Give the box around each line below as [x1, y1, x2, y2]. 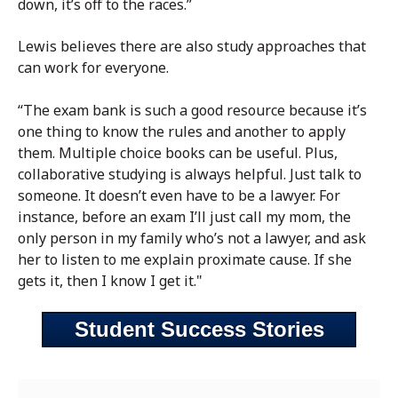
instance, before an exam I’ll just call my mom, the [18, 206, 351, 227]
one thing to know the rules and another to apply [18, 121, 346, 141]
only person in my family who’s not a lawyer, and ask [18, 227, 366, 248]
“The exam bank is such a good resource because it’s [18, 99, 367, 120]
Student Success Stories [74, 317, 324, 342]
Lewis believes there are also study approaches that [18, 36, 366, 56]
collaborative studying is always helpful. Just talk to [18, 163, 362, 184]
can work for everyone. [18, 57, 172, 77]
